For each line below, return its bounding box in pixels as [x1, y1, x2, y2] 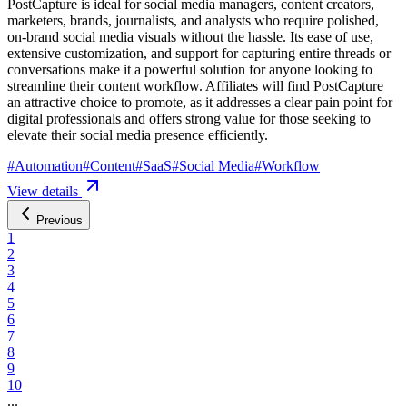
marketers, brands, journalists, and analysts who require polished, [7, 12, 379, 28]
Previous [36, 213, 83, 227]
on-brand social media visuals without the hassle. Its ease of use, [7, 28, 373, 45]
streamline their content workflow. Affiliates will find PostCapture [7, 77, 383, 94]
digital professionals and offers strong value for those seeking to [7, 110, 371, 126]
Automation [15, 157, 83, 174]
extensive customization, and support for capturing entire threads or [7, 45, 391, 61]
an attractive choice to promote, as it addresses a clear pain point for [7, 94, 392, 110]
